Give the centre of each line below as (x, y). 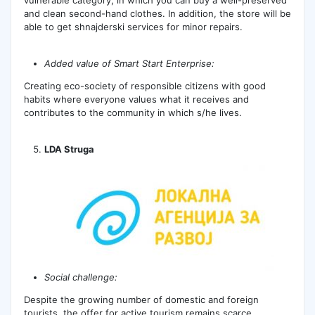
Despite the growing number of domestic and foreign (141, 300)
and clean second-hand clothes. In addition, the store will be (157, 13)
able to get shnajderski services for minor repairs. (133, 26)
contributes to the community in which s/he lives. (133, 112)
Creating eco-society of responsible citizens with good (144, 85)
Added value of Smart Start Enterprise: (130, 63)
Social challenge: (81, 277)
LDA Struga (70, 149)
